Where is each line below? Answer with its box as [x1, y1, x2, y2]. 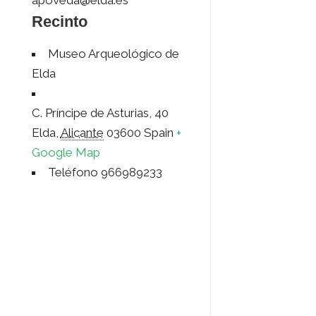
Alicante [60, 126, 104, 140]
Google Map [31, 145, 100, 160]
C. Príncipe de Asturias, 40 [31, 106, 169, 121]
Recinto [31, 13, 87, 31]
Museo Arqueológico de [47, 47, 179, 61]
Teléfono [47, 165, 98, 180]
